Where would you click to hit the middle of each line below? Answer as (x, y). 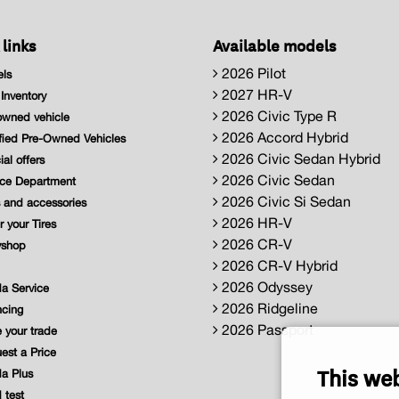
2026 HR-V (255, 223)
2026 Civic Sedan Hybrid (299, 159)
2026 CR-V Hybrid (278, 266)
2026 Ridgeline (268, 309)
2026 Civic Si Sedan (285, 202)
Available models (274, 45)
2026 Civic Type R (277, 116)
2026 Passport (266, 330)
